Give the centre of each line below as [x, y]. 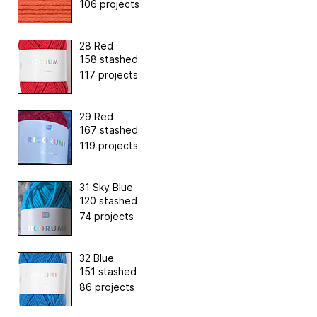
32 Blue [97, 258]
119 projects [109, 145]
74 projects [106, 216]
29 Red [96, 116]
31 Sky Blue [106, 187]
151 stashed [108, 271]
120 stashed [108, 200]
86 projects [107, 287]
